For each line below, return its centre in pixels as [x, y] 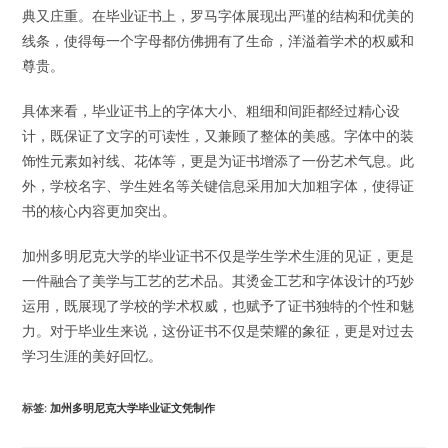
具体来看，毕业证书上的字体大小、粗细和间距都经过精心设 [211, 110]
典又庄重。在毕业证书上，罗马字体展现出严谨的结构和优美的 [218, 15]
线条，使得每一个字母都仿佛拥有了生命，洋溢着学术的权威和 [218, 40]
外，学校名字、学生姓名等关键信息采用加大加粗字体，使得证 [218, 185]
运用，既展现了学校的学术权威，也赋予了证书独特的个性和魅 [218, 305]
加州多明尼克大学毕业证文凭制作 [133, 407]
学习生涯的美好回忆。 [92, 355]
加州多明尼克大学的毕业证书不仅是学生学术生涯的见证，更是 [218, 255]
